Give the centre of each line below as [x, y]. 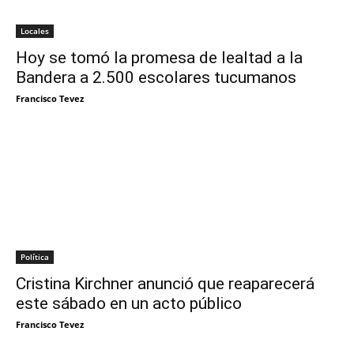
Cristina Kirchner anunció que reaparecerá [165, 284]
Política [35, 257]
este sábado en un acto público [129, 304]
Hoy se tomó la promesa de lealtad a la [159, 58]
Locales [35, 31]
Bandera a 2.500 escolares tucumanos [156, 78]
